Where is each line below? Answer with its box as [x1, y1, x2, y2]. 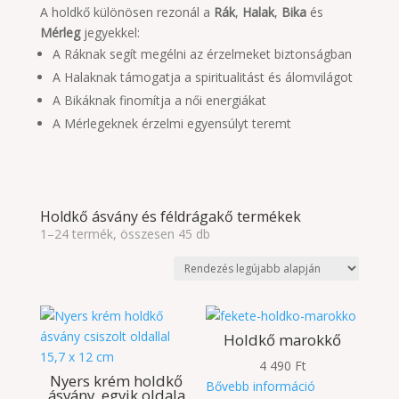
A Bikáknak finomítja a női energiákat [52, 92, 266, 109]
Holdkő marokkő [224, 330, 342, 351]
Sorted [208, 224, 248, 241]
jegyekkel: [79, 24, 140, 41]
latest [208, 265, 241, 282]
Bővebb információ [206, 377, 316, 395]
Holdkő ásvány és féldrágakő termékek [39, 207, 301, 226]
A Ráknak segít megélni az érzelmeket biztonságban [52, 45, 352, 62]
